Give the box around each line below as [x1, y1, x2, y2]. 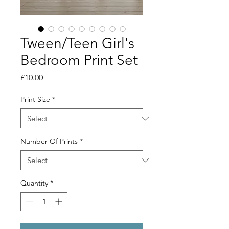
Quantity [20, 178, 48, 188]
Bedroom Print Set [20, 52, 138, 69]
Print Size [20, 95, 50, 104]
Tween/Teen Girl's [20, 35, 134, 52]
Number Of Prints [20, 136, 78, 146]
